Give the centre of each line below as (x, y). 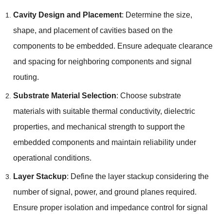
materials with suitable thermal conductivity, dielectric (104, 111)
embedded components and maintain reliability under (104, 142)
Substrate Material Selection (64, 95)
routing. (26, 77)
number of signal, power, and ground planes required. (105, 192)
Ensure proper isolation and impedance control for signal (110, 207)
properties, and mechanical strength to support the (99, 127)
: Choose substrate (148, 95)
